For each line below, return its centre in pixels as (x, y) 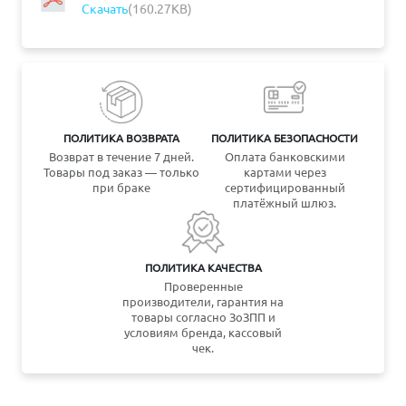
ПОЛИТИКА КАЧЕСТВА (203, 267)
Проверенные (203, 286)
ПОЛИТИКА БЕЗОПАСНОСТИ (285, 138)
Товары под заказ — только (121, 172)
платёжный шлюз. (285, 203)
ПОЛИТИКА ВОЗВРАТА (121, 138)
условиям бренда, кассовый (203, 332)
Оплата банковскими (285, 156)
